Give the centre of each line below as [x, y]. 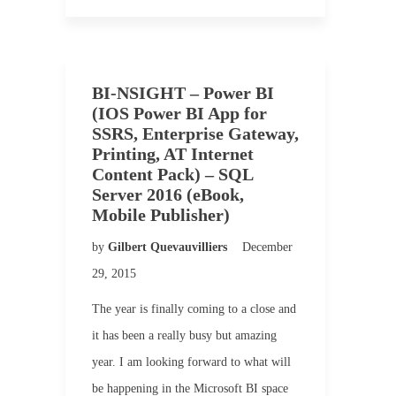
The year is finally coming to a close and [194, 309]
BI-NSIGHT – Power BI [183, 93]
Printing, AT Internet [173, 154]
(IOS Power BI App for [179, 113]
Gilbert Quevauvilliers [169, 247]
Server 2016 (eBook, [168, 194]
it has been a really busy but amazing [184, 335]
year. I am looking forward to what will [191, 362]
